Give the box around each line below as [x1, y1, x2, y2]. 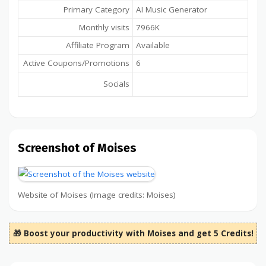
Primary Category [64, 4, 129, 15]
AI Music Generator [136, 4, 207, 15]
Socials [103, 78, 129, 90]
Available [136, 40, 170, 51]
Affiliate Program [66, 40, 129, 51]
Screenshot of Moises [18, 141, 137, 156]
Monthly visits [79, 22, 129, 33]
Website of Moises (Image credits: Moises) [18, 189, 176, 201]
